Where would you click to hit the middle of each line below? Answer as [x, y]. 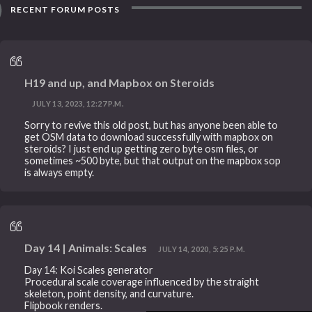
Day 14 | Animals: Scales [86, 247]
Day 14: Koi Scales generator [89, 270]
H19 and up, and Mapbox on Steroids [120, 83]
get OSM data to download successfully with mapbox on [149, 136]
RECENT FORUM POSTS [64, 10]
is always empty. [60, 172]
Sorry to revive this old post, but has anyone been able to [151, 125]
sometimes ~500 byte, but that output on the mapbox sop [153, 160]
